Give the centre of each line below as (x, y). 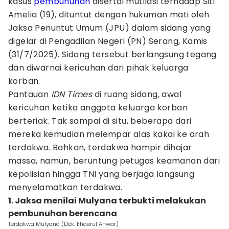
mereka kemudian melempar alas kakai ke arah (109, 134)
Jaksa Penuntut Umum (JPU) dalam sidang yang (110, 28)
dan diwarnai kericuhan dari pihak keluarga (98, 68)
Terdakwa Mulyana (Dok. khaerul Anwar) (63, 224)
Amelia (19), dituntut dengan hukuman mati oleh (109, 15)
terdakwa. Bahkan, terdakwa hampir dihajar (100, 147)
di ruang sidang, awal (138, 94)
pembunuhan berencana (63, 213)
